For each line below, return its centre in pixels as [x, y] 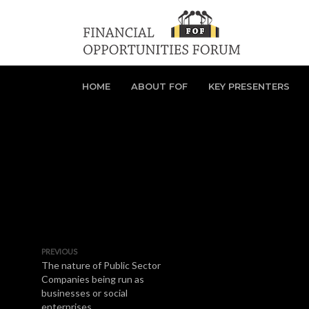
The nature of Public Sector [101, 265]
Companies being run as [93, 279]
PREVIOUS [59, 251]
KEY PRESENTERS [249, 86]
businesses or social [84, 293]
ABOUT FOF [159, 86]
